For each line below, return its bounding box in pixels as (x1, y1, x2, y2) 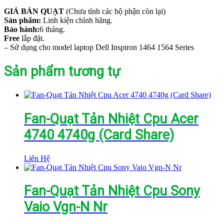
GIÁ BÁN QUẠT (4, 7, 64, 16)
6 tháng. (39, 25, 65, 34)
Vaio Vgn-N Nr (24, 199, 107, 215)
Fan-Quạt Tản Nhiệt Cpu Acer (24, 110, 198, 127)
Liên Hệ (24, 153, 50, 162)
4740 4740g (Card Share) (24, 126, 174, 143)
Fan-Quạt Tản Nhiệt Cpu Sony (24, 183, 200, 199)
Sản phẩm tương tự (4, 63, 120, 79)
